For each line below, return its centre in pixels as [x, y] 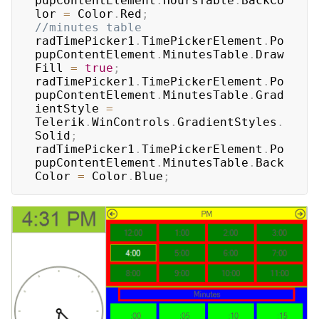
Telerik [60, 122]
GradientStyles [227, 122]
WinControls [131, 122]
